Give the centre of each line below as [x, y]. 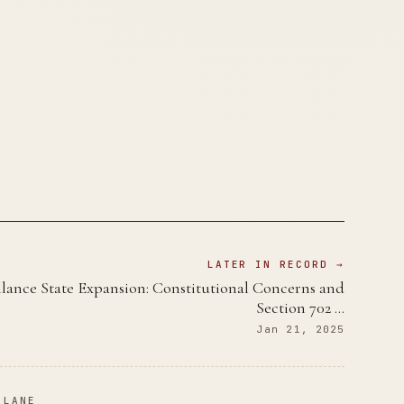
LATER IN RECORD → [276, 265]
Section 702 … [301, 308]
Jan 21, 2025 [301, 330]
